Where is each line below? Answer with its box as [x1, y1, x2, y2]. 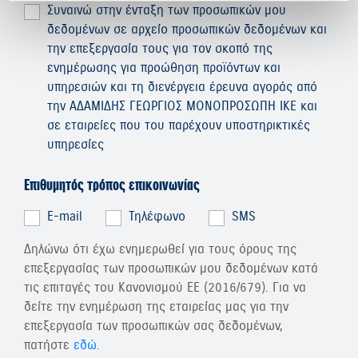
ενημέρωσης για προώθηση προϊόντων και [47, 60, 280, 76]
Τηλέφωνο [129, 209, 185, 225]
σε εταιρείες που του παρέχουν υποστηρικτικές [47, 117, 310, 133]
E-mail [47, 209, 82, 225]
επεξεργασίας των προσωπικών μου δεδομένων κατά [24, 261, 318, 276]
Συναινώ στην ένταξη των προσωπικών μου [47, 2, 286, 18]
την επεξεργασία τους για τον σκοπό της [47, 41, 272, 57]
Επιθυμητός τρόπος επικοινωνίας [24, 176, 200, 196]
